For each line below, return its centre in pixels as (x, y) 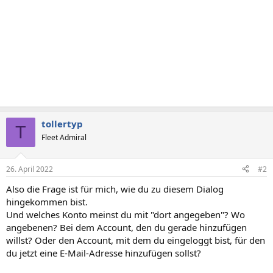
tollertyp (62, 124)
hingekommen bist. (47, 201)
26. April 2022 (30, 169)
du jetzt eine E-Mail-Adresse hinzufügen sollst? (104, 253)
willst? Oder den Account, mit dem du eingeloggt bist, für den (136, 240)
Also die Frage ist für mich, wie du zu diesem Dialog (115, 189)
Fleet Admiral (64, 137)
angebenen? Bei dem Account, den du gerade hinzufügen (126, 227)
